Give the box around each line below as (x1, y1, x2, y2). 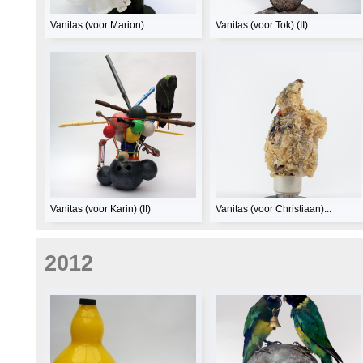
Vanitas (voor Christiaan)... (216, 203, 331, 216)
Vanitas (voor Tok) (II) (216, 19, 308, 32)
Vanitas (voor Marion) (50, 19, 144, 32)
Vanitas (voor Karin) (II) (50, 203, 151, 216)
